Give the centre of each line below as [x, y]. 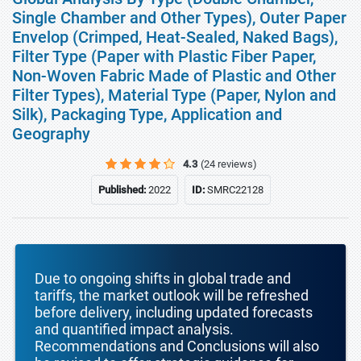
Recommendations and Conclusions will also [177, 346]
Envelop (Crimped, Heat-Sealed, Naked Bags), [175, 37]
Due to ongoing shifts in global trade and [163, 278]
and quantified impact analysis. [134, 329]
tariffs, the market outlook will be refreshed [172, 295]
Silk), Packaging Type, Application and [147, 114]
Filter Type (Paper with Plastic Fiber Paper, [164, 56]
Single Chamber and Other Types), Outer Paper [179, 18]
